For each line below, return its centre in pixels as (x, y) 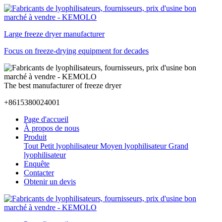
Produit (35, 137)
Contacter (39, 173)
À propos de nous (52, 128)
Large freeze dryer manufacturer (54, 34)
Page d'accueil (46, 119)
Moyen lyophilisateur (133, 146)
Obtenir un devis (50, 182)
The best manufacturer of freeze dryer (63, 85)
